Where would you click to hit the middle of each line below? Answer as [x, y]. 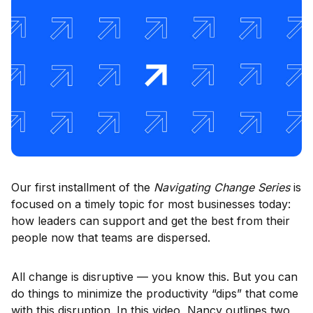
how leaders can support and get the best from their [151, 221]
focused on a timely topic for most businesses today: [151, 204]
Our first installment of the [82, 187]
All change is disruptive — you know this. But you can [154, 277]
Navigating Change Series [222, 187]
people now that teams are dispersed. [111, 238]
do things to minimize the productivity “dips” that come [155, 293]
